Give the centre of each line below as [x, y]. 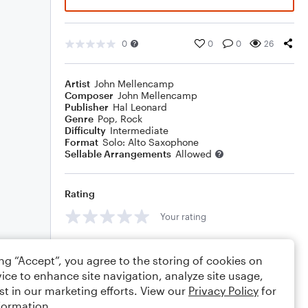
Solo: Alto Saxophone [151, 142]
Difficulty [85, 130]
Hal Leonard [140, 107]
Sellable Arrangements [118, 154]
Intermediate [139, 130]
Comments [90, 247]
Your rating [183, 216]
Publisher [87, 107]
